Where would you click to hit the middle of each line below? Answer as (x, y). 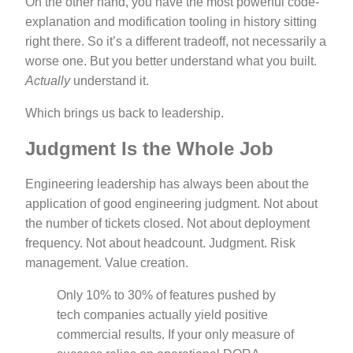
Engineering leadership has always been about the (167, 184)
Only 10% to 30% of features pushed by (166, 295)
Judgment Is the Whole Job (149, 149)
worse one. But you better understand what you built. (171, 61)
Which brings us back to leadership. (124, 113)
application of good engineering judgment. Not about (171, 203)
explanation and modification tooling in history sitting (171, 22)
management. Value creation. (107, 262)
